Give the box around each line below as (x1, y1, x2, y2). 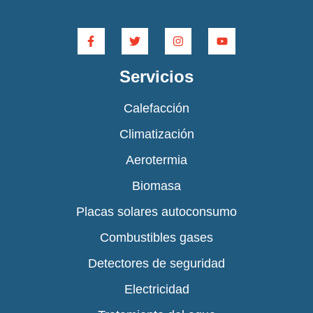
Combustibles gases (100, 231, 213, 245)
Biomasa (132, 179, 181, 193)
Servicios (119, 67, 194, 86)
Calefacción (124, 101, 189, 115)
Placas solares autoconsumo (76, 205, 237, 219)
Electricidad (124, 282, 189, 296)
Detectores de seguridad (88, 256, 225, 270)
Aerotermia (126, 153, 187, 167)
